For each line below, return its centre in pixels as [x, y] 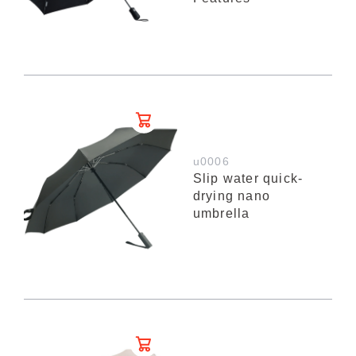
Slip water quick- [248, 178]
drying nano [231, 195]
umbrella [221, 213]
